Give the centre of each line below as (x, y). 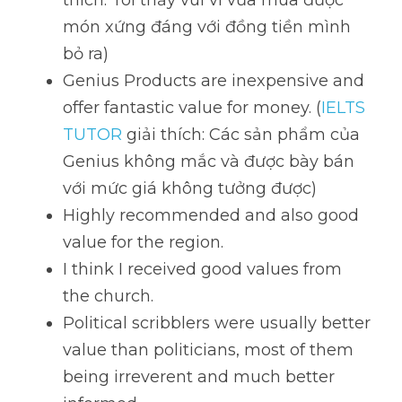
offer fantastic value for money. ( (192, 108)
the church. (110, 296)
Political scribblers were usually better (217, 323)
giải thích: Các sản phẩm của (241, 135)
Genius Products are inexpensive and (214, 81)
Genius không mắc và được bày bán (209, 162)
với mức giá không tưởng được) (190, 188)
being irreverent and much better (199, 377)
